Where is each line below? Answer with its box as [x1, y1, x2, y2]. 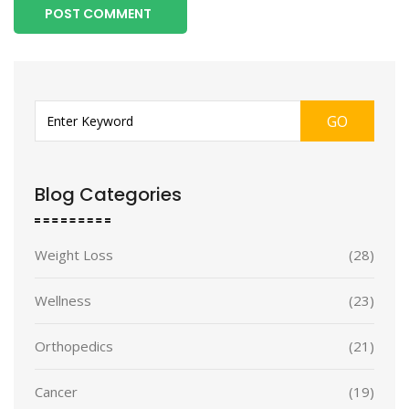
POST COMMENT [45, 5, 152, 24]
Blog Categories [35, 182, 182, 208]
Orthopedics [35, 337, 113, 356]
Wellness [35, 291, 91, 310]
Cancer [35, 383, 78, 402]
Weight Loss [35, 246, 113, 265]
